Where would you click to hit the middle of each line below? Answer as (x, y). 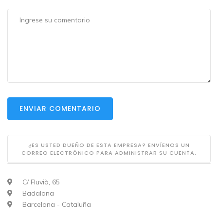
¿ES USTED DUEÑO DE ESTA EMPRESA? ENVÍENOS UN (109, 145)
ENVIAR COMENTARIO (60, 109)
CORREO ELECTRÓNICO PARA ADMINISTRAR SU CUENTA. (109, 153)
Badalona (37, 193)
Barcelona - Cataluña (56, 205)
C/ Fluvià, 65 (40, 182)
